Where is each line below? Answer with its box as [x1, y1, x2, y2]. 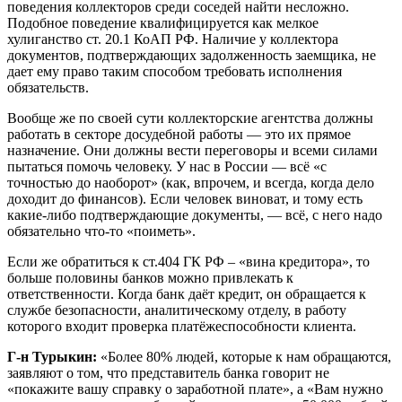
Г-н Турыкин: [7, 348, 100, 364]
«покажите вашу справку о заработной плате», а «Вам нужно [7, 380, 383, 397]
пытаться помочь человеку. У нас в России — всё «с [7, 158, 327, 174]
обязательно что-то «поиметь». [7, 223, 196, 239]
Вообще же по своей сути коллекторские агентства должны [7, 109, 373, 126]
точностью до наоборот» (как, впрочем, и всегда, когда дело [7, 174, 374, 190]
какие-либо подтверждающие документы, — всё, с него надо [7, 206, 382, 223]
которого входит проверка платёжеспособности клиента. [7, 318, 356, 334]
